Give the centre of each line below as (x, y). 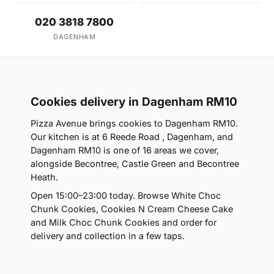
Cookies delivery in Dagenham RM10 (134, 102)
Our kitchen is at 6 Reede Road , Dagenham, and (132, 137)
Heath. (44, 177)
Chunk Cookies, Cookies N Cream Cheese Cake (132, 209)
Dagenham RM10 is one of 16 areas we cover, (125, 150)
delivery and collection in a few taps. (108, 236)
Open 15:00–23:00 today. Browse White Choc (126, 196)
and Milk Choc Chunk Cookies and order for (124, 223)
